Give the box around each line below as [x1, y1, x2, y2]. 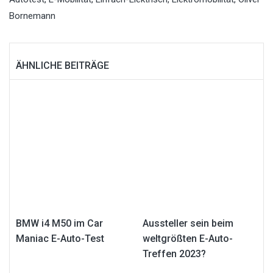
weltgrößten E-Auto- [143, 232, 233, 244]
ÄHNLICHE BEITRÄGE [16, 59, 109, 71]
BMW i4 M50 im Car [16, 217, 103, 229]
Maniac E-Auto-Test [16, 232, 104, 244]
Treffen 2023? [143, 247, 206, 260]
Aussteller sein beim [143, 217, 233, 229]
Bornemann [9, 10, 55, 21]
